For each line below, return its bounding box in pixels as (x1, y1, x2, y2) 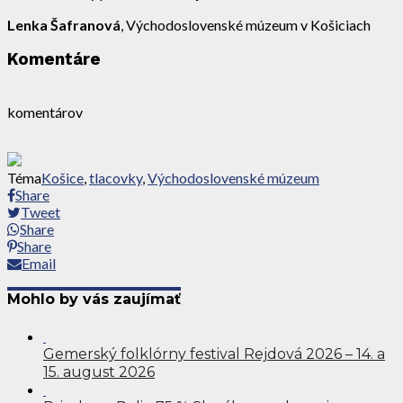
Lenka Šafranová (7, 15, 121, 33)
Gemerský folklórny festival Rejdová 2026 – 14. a (43, 345, 385, 363)
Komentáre (7, 49, 101, 70)
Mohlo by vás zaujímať (7, 291, 181, 309)
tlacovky (89, 169, 142, 187)
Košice (41, 169, 84, 187)
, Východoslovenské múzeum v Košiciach (121, 15, 371, 33)
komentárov (7, 103, 83, 121)
